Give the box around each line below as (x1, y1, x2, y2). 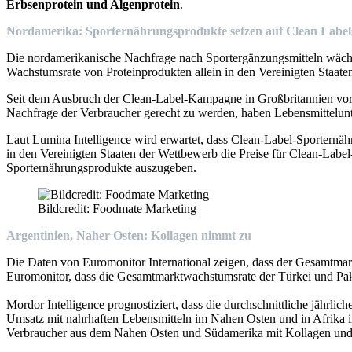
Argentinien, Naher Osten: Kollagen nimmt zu (6, 228, 251, 242)
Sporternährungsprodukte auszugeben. (6, 160, 196, 174)
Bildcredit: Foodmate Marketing (38, 201, 196, 215)
